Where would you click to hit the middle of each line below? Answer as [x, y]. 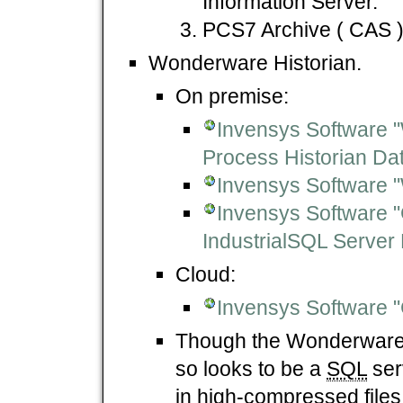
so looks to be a [251, 368]
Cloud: [206, 274]
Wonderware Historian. [255, 63]
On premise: [232, 96]
